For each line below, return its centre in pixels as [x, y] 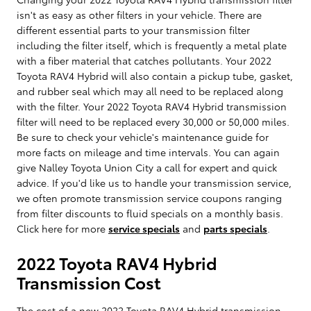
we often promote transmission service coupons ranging [149, 197]
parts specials [235, 228]
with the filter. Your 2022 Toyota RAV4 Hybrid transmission [152, 106]
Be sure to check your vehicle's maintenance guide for [143, 136]
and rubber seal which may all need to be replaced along [150, 91]
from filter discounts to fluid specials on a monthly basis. [150, 213]
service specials [144, 228]
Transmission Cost [89, 281]
